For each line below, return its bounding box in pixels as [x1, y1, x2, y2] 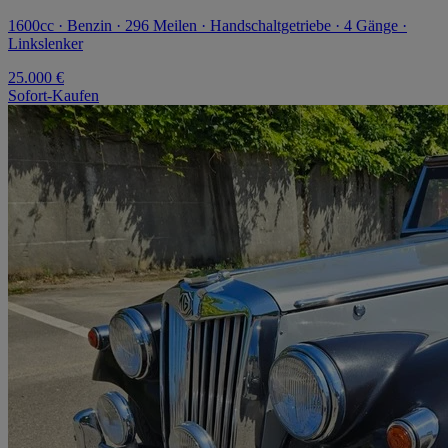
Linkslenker [8, 35, 83, 53]
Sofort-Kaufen [8, 87, 99, 105]
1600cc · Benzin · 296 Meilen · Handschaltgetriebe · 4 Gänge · [8, 17, 407, 35]
